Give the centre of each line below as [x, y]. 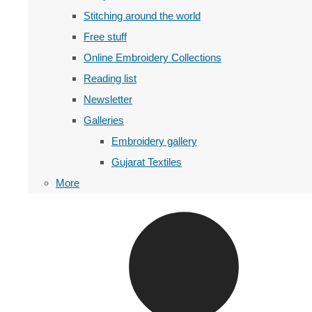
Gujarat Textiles [147, 162]
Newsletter [108, 99]
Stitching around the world [142, 16]
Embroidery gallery [154, 141]
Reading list [110, 78]
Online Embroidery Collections [153, 57]
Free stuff [105, 37]
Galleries [104, 120]
